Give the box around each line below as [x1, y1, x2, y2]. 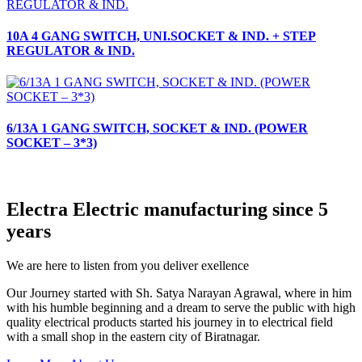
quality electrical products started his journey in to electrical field [6, 314, 333, 329]
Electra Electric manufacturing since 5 [6, 198, 328, 220]
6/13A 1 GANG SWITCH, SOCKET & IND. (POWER [6, 121, 308, 136]
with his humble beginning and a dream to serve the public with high [6, 300, 356, 314]
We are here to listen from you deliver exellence [6, 258, 249, 272]
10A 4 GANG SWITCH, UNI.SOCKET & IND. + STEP [6, 28, 316, 43]
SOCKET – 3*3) [6, 136, 97, 150]
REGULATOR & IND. [6, 43, 135, 57]
